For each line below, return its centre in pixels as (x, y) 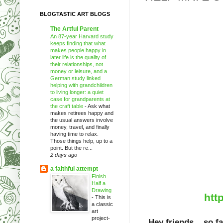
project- (101, 218)
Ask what (99, 106)
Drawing (102, 190)
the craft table (67, 106)
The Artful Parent (74, 29)
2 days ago (64, 155)
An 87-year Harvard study (82, 36)
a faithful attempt (74, 168)
